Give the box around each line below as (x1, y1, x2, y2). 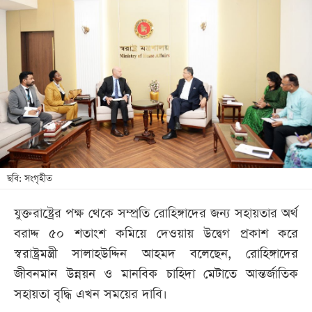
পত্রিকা (21, 44, 49, 60)
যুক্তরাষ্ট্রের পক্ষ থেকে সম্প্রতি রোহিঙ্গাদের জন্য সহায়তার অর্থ (14, 205, 298, 223)
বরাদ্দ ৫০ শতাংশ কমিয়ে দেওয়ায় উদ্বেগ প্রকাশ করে (14, 225, 298, 243)
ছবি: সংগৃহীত (7, 172, 52, 186)
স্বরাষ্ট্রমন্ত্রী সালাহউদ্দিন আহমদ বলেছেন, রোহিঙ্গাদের (14, 245, 298, 263)
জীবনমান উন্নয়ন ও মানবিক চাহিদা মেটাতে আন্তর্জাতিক (14, 265, 298, 283)
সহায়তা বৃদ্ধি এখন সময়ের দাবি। (14, 286, 167, 304)
